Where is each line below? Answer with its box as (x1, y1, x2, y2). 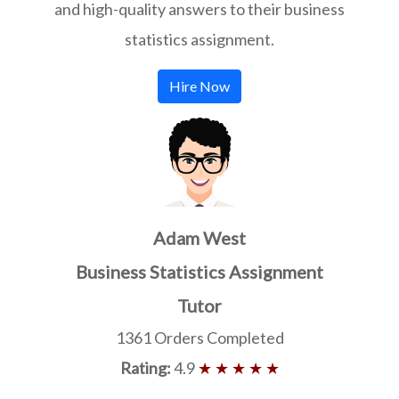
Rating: (119, 357, 171, 378)
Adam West (153, 226, 246, 248)
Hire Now (169, 77, 230, 94)
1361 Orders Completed (115, 327, 284, 347)
